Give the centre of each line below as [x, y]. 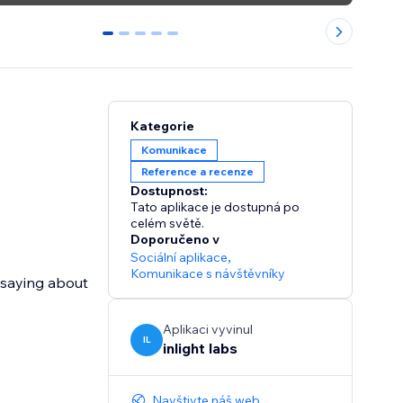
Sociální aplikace [179, 258]
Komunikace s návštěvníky [208, 274]
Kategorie [163, 126]
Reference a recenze [198, 172]
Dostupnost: [170, 191]
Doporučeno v [175, 240]
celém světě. [168, 224]
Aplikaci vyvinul [208, 330]
